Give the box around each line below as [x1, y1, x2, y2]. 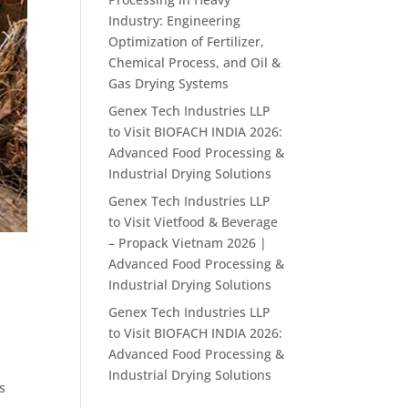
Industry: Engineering [108, 12, 241, 29]
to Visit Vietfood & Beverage [108, 213, 279, 230]
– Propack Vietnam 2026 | [108, 234, 268, 251]
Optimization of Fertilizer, [108, 33, 265, 50]
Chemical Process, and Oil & [108, 54, 281, 71]
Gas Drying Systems [108, 75, 229, 92]
